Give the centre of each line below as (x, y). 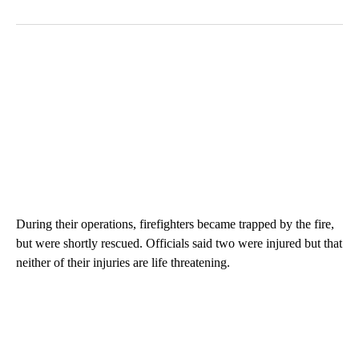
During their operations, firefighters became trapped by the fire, (175, 224)
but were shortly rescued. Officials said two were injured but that (179, 243)
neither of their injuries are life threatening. (123, 262)
